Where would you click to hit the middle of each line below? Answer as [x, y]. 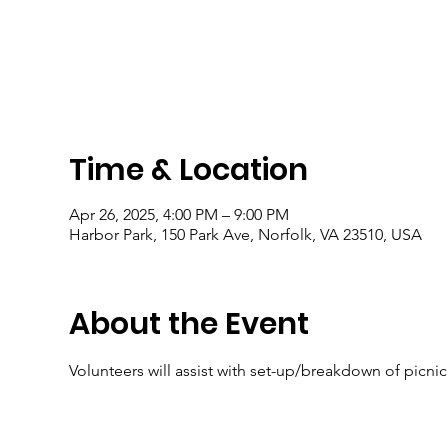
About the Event [188, 324]
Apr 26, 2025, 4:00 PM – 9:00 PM [178, 214]
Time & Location [188, 170]
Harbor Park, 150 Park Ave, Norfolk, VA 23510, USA [245, 234]
